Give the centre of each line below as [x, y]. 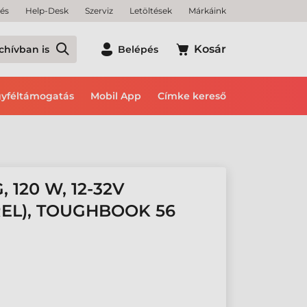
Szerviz [99, 11]
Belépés [138, 49]
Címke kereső [192, 96]
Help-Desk [47, 11]
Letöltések [151, 11]
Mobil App [116, 96]
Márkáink [207, 11]
